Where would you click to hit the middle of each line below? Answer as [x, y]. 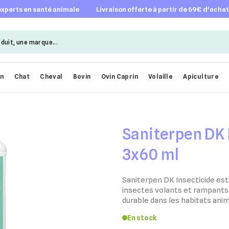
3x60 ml [151, 154]
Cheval [51, 77]
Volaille [161, 77]
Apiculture [201, 77]
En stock [142, 217]
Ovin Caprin [119, 77]
